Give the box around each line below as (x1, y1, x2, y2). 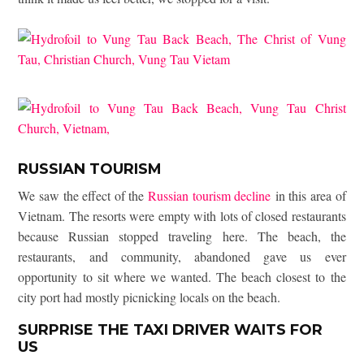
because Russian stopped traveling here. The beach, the (18, 227, 346, 245)
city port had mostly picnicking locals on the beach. (18, 288, 281, 306)
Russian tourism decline (148, 187, 271, 205)
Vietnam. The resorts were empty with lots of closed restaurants (18, 207, 346, 225)
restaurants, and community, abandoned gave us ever (18, 248, 346, 266)
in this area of (271, 187, 346, 205)
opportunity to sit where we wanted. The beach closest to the (18, 268, 346, 286)
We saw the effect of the (18, 187, 148, 205)
